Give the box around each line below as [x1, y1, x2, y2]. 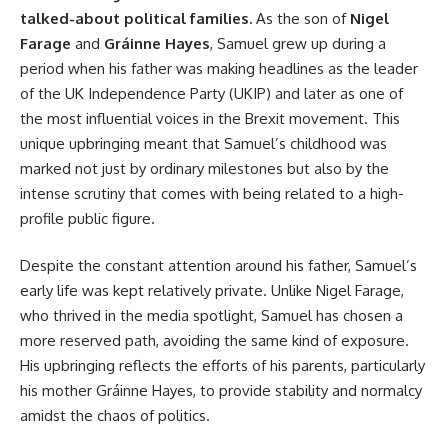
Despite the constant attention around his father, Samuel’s [20, 256, 417, 276]
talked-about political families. [20, 8, 252, 28]
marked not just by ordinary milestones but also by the [20, 158, 389, 178]
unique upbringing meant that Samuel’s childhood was [20, 133, 387, 153]
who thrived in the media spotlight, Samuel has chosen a [20, 306, 403, 326]
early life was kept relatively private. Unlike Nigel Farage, [20, 281, 404, 301]
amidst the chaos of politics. [20, 406, 210, 426]
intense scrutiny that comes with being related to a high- [20, 183, 404, 203]
